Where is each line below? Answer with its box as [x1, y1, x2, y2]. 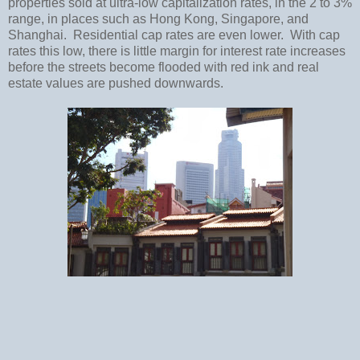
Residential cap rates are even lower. [73, 27, 284, 42]
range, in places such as [8, 11, 149, 26]
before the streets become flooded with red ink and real [8, 59, 319, 74]
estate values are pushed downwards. [8, 76, 223, 90]
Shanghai [8, 27, 63, 42]
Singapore [221, 11, 280, 26]
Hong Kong [149, 11, 215, 26]
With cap [290, 27, 340, 42]
